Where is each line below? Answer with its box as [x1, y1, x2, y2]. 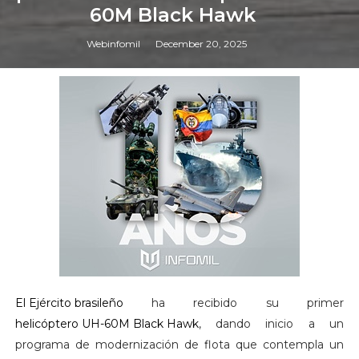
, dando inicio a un [198, 317, 345, 332]
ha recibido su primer [123, 296, 345, 311]
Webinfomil [86, 38, 140, 50]
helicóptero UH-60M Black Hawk [14, 317, 199, 332]
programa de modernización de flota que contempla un [14, 337, 345, 353]
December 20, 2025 [155, 38, 247, 50]
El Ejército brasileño [14, 296, 123, 311]
